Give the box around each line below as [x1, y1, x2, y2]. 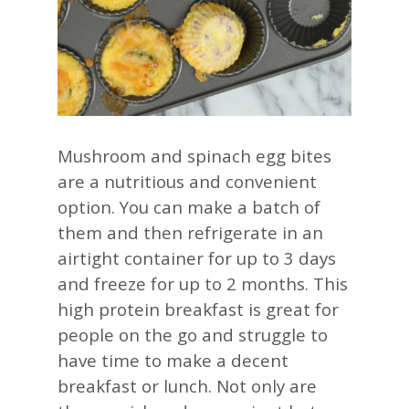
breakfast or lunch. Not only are [57, 373, 317, 397]
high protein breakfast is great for [57, 297, 339, 320]
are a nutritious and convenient [57, 169, 317, 193]
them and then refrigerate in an [57, 220, 323, 244]
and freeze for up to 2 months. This [57, 271, 348, 295]
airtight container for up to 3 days [57, 246, 336, 269]
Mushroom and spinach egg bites [57, 143, 331, 167]
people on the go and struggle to [57, 322, 328, 346]
